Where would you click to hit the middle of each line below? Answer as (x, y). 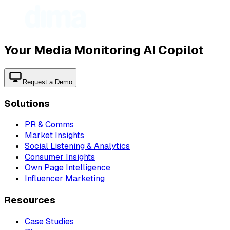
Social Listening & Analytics (77, 146)
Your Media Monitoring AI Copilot (104, 50)
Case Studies (49, 221)
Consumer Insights (60, 157)
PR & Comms (49, 125)
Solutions (27, 103)
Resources (30, 200)
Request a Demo (47, 82)
